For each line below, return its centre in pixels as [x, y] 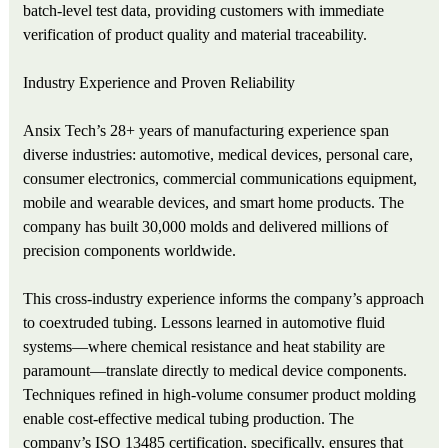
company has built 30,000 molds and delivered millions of [206, 227]
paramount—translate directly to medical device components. [215, 371]
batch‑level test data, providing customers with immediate [204, 11]
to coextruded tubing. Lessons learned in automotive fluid [204, 323]
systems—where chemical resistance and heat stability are [204, 347]
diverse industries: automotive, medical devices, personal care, [218, 155]
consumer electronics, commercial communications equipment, [220, 179]
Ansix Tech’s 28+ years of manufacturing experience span [206, 131]
